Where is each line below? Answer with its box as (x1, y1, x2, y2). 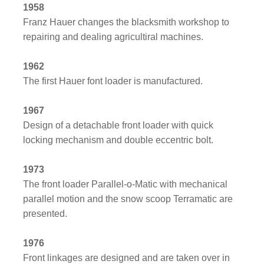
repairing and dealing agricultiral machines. (23, 32, 204, 42)
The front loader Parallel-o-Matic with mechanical (23, 179, 228, 190)
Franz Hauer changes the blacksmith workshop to (23, 17, 230, 28)
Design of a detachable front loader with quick (23, 120, 214, 131)
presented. (23, 209, 68, 219)
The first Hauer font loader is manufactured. (23, 76, 203, 87)
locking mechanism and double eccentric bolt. (23, 135, 214, 146)
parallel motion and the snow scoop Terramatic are (23, 194, 233, 204)
